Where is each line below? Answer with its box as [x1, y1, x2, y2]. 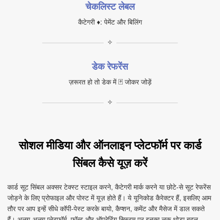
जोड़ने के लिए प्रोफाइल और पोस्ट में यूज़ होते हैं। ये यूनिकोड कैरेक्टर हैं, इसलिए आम [7, 192, 211, 202]
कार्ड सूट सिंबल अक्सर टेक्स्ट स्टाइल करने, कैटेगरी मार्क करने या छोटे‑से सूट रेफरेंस [7, 182, 211, 192]
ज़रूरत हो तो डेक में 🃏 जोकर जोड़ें [68, 77, 152, 86]
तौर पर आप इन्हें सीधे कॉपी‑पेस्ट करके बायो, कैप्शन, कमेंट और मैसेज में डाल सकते [7, 203, 205, 213]
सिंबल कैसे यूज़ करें [73, 154, 147, 170]
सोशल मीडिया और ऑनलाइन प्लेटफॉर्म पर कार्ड [19, 137, 201, 153]
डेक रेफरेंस [92, 59, 128, 73]
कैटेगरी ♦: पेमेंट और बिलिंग [78, 17, 142, 27]
